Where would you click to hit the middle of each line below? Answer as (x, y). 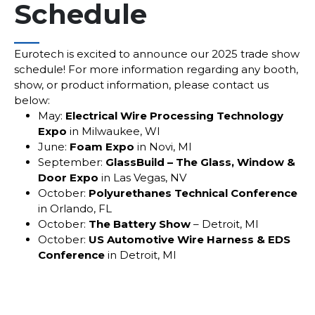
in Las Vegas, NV (143, 178)
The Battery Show (140, 224)
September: (71, 162)
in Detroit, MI (141, 255)
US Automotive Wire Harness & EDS (190, 240)
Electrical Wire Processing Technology (173, 116)
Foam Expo (101, 147)
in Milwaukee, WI (114, 131)
